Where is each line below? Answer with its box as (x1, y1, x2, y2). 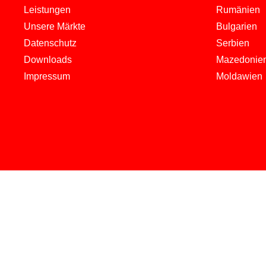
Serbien (216, 37, 249, 48)
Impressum (24, 71, 70, 81)
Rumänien (216, 4, 260, 15)
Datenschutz (24, 37, 77, 48)
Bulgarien (216, 21, 257, 31)
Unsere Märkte (24, 21, 85, 31)
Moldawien (216, 71, 262, 81)
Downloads (24, 54, 72, 65)
